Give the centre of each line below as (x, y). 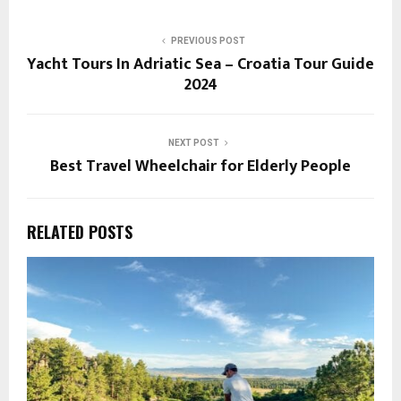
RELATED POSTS (80, 232)
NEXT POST (193, 143)
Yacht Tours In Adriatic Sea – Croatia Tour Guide (200, 65)
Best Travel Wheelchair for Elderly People (200, 167)
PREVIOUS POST (208, 41)
